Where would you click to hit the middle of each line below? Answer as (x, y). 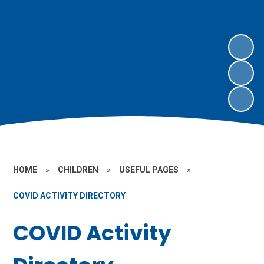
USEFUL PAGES (149, 170)
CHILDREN (78, 170)
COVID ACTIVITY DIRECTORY (70, 196)
